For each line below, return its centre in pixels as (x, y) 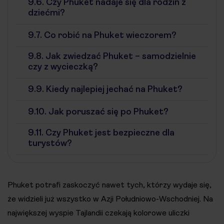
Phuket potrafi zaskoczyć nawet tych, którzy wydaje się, (109, 185)
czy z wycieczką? (63, 66)
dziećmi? (46, 12)
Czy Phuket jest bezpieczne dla (109, 132)
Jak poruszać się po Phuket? (107, 111)
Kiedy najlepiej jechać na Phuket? (113, 89)
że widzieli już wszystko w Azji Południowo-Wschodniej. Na (110, 199)
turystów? (50, 143)
